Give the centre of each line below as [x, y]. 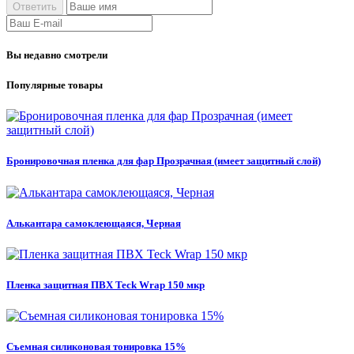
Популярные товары [55, 85]
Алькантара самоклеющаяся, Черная [94, 223]
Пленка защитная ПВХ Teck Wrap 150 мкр [105, 285]
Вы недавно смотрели [57, 55]
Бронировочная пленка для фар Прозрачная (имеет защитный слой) [164, 161]
